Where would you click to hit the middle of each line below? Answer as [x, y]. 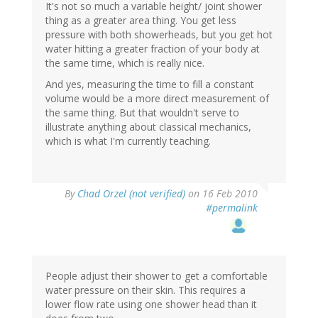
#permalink [232, 207]
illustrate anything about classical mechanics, [148, 126]
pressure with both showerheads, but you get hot [159, 34]
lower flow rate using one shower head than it [151, 304]
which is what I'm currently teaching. [128, 141]
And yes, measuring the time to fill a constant [150, 84]
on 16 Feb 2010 [221, 193]
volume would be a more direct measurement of [157, 98]
